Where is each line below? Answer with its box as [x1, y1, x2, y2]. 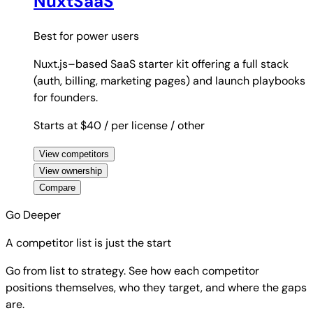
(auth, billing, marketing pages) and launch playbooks [34, 73, 305, 88]
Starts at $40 [34, 118, 104, 133]
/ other [170, 118, 205, 133]
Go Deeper [6, 208, 61, 222]
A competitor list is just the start [6, 235, 171, 250]
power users [76, 29, 139, 43]
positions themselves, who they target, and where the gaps [6, 280, 307, 295]
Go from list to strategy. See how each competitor [6, 263, 259, 278]
